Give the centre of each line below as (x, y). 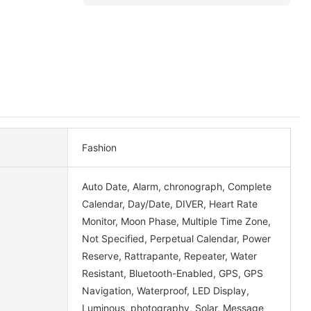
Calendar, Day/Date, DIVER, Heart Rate (169, 203)
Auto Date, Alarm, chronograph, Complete (176, 186)
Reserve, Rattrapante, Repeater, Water (169, 255)
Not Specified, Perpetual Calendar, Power (176, 238)
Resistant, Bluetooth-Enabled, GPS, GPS (172, 273)
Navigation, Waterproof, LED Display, (165, 290)
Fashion (99, 147)
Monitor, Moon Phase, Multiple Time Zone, (176, 221)
